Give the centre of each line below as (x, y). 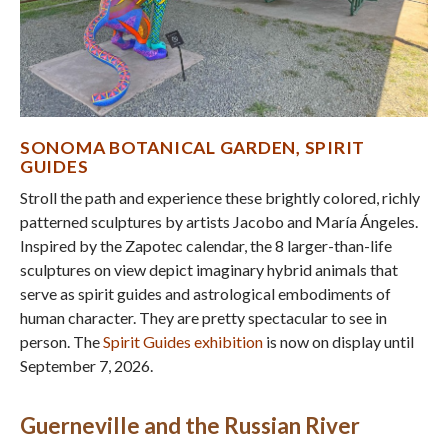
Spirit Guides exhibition (183, 342)
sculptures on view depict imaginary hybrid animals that (209, 270)
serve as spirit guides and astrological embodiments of (205, 294)
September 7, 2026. (86, 366)
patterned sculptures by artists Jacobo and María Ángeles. (219, 222)
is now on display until (338, 342)
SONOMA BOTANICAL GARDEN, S (168, 148)
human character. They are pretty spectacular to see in (203, 318)
